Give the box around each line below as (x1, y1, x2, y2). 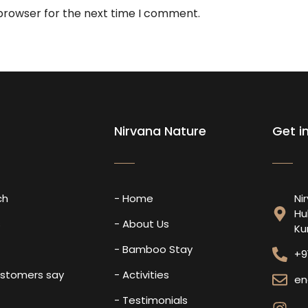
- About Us (114, 217, 170, 232)
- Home (114, 191, 154, 206)
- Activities (114, 267, 170, 283)
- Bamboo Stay (114, 242, 193, 257)
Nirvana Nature (114, 122, 207, 140)
